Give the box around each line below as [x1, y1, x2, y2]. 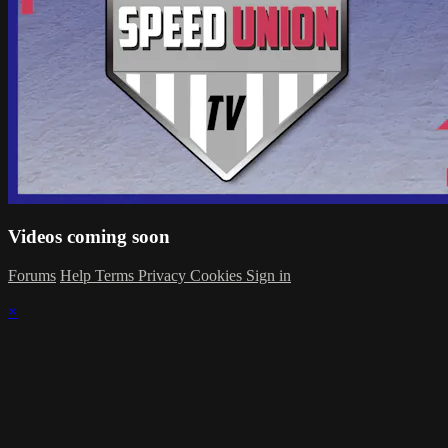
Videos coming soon [8, 226, 170, 248]
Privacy [138, 267, 190, 285]
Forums [8, 267, 56, 285]
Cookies [190, 267, 246, 285]
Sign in [246, 267, 291, 285]
